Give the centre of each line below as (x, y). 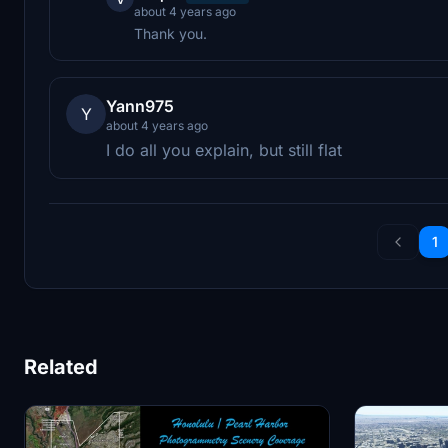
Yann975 (140, 105)
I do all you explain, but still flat (224, 149)
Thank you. (170, 33)
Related (61, 366)
